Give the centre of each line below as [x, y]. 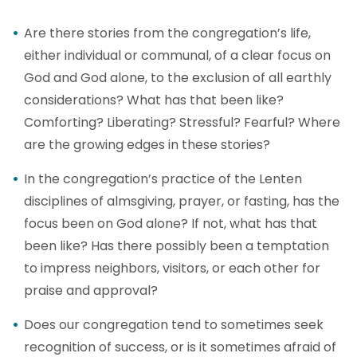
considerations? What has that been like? [154, 100]
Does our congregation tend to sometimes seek [174, 325]
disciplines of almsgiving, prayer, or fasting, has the [182, 201]
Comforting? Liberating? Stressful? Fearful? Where [182, 122]
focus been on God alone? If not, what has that [171, 224]
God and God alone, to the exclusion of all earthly [178, 78]
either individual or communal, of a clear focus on [177, 55]
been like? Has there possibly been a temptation [177, 246]
